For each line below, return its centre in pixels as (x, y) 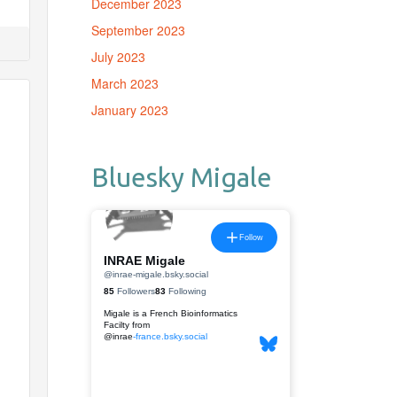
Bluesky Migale (181, 177)
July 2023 (118, 57)
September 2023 (138, 30)
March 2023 (125, 83)
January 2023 (129, 110)
